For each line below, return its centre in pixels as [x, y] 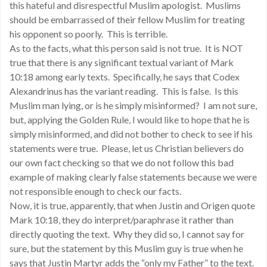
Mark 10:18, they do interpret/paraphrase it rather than [122, 220]
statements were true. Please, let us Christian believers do [127, 148]
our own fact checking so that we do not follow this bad [122, 162]
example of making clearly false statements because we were [133, 177]
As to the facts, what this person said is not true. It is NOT [126, 48]
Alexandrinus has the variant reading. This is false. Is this [124, 91]
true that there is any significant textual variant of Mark [122, 62]
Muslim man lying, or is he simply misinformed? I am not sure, [133, 105]
